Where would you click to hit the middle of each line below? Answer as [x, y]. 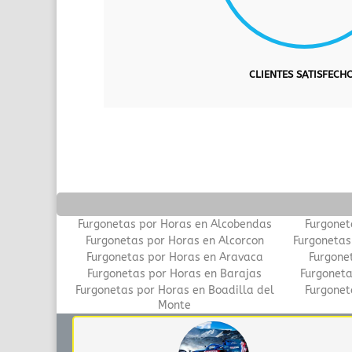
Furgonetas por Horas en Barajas [174, 273]
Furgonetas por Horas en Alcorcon [174, 240]
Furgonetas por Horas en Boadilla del [174, 290]
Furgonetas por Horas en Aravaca [174, 257]
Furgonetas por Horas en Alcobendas [174, 224]
